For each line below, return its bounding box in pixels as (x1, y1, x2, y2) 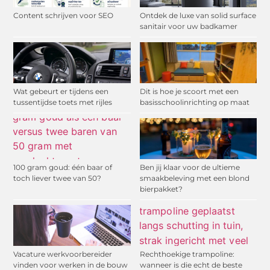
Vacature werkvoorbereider (13, 250, 113, 259)
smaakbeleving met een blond (139, 174, 250, 183)
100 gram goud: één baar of (13, 163, 113, 172)
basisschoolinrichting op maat (139, 98, 250, 107)
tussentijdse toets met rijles (13, 98, 113, 107)
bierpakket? (139, 184, 183, 194)
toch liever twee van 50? (13, 174, 102, 183)
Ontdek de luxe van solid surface (139, 11, 256, 20)
